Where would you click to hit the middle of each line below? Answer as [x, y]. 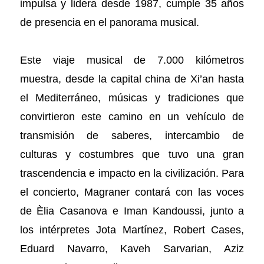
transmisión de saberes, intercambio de [132, 136]
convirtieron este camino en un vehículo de [132, 117]
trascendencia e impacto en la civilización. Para [132, 173]
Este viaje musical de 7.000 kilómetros [132, 60]
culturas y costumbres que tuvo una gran [132, 154]
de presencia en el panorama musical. [111, 22]
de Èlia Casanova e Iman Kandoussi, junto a [132, 211]
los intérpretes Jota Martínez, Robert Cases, [132, 230]
